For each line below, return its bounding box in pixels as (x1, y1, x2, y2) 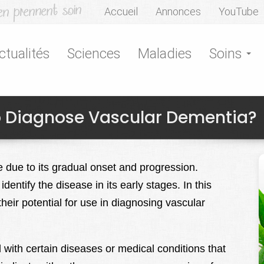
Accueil (104, 5, 138, 18)
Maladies (138, 45, 192, 62)
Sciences (67, 45, 120, 62)
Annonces (156, 5, 201, 18)
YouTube (219, 5, 259, 18)
